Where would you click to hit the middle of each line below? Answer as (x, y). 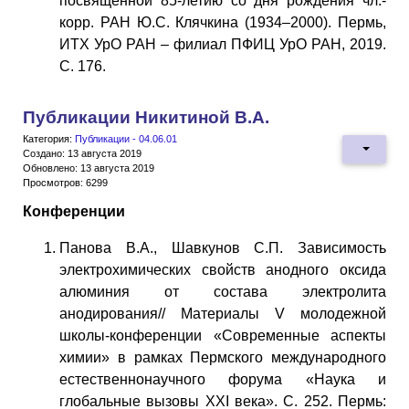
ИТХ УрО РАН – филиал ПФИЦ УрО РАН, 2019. (223, 44)
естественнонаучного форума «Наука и (223, 379)
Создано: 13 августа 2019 (82, 153)
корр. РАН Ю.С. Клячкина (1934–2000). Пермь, (223, 22)
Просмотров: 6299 (65, 182)
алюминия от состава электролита (223, 291)
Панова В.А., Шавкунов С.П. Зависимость (223, 247)
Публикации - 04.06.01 (126, 138)
